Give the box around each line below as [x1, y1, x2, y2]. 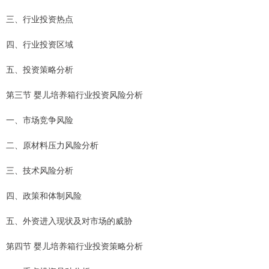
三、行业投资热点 [6, 13, 73, 25]
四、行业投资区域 [6, 38, 73, 50]
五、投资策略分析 [6, 63, 73, 76]
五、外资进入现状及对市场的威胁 [6, 214, 132, 227]
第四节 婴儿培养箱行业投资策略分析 [6, 240, 143, 252]
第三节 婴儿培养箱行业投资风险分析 [6, 88, 143, 101]
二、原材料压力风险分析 [6, 139, 98, 151]
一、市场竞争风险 [6, 113, 73, 126]
